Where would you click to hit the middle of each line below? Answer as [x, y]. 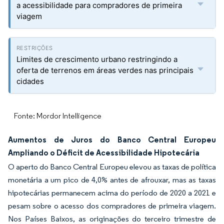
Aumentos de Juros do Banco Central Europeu [112, 139]
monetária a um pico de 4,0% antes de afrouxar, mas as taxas [112, 180]
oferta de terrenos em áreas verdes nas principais [105, 70]
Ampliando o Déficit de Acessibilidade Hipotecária [104, 152]
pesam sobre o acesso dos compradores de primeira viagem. [112, 206]
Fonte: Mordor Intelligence [58, 116]
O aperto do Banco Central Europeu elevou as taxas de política [112, 167]
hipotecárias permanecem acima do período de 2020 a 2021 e [112, 193]
